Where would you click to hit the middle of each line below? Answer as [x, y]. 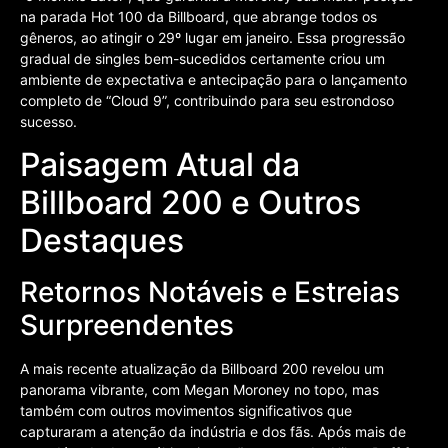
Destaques [102, 240]
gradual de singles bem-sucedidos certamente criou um [202, 58]
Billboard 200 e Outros [190, 202]
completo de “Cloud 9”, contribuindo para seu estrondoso [207, 100]
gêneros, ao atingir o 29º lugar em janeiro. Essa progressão [212, 37]
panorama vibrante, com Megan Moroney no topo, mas [199, 389]
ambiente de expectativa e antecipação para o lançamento [213, 79]
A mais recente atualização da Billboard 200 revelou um [202, 368]
